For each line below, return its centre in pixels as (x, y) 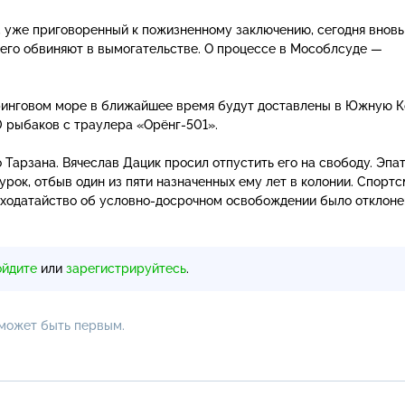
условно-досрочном (161, 200)
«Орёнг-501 (172, 124)
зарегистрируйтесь (126, 268)
